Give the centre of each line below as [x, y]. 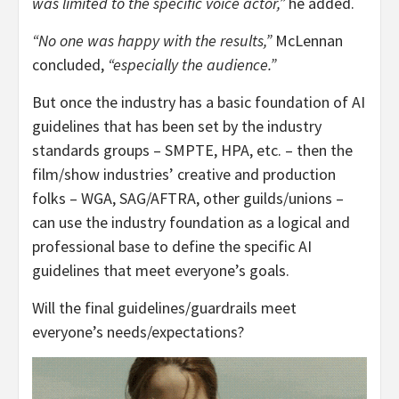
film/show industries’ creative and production [184, 174]
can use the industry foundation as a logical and [191, 222]
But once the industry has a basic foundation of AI [199, 102]
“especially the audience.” [192, 64]
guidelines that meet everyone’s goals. [161, 270]
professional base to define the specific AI [172, 246]
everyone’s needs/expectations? [138, 331]
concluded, [70, 64]
